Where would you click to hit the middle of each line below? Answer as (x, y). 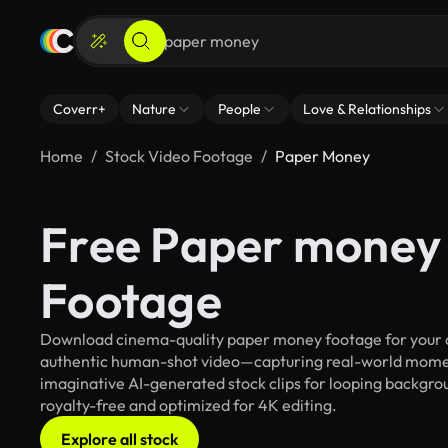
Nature (154, 109)
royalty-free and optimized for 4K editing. (188, 405)
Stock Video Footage (179, 156)
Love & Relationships (367, 109)
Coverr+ (79, 109)
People (239, 109)
